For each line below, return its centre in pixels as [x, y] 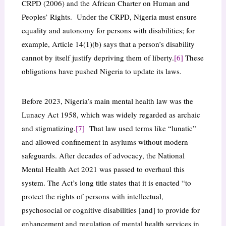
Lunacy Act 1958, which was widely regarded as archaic [111, 115]
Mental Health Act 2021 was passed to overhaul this [103, 169]
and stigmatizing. [48, 128]
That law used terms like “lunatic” [140, 128]
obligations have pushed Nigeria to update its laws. [101, 71]
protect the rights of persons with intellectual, [92, 196]
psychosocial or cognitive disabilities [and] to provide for [110, 210]
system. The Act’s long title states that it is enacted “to [106, 183]
